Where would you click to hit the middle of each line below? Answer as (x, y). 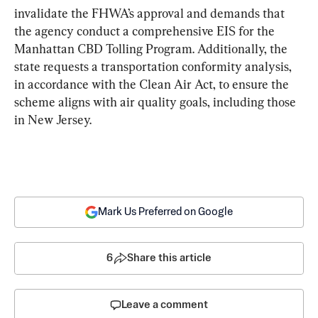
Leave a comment (165, 305)
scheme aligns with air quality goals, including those (157, 102)
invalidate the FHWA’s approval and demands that (151, 13)
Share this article (169, 258)
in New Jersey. (53, 120)
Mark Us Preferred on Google (165, 212)
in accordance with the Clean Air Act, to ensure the (153, 84)
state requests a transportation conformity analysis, (154, 67)
